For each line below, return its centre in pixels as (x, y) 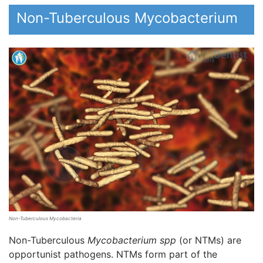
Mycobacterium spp (132, 240)
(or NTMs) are (209, 240)
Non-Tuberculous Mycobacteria (45, 219)
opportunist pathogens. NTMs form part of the (113, 254)
